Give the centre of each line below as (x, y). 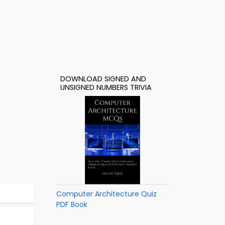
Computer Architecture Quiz (106, 194)
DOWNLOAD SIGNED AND (103, 79)
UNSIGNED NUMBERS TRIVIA (106, 87)
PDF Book (72, 204)
